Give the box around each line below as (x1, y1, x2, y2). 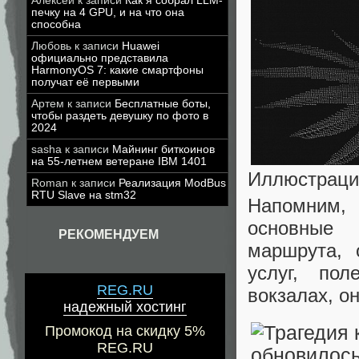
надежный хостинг (63, 299, 187, 316)
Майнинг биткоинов (112, 143, 215, 155)
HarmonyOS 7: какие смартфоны (31, 64, 204, 76)
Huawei (122, 40, 159, 52)
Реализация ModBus (119, 177, 226, 189)
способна (31, 18, 81, 30)
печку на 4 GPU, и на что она (31, 6, 184, 18)
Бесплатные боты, (115, 98, 211, 110)
